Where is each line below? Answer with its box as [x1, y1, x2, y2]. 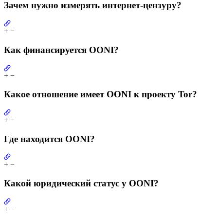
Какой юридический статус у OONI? [4, 178, 159, 189]
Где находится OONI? [4, 133, 95, 144]
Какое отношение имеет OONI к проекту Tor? [4, 89, 197, 100]
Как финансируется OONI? [4, 44, 119, 55]
